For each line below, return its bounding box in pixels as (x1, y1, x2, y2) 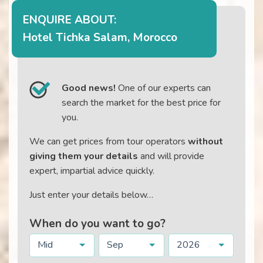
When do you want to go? (29, 216, 166, 232)
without (188, 135, 223, 149)
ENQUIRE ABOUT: (23, 12, 117, 28)
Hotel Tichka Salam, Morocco (23, 29, 178, 45)
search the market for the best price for (62, 96, 221, 110)
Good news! (62, 82, 116, 95)
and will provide (138, 150, 204, 163)
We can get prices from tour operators (29, 135, 188, 149)
